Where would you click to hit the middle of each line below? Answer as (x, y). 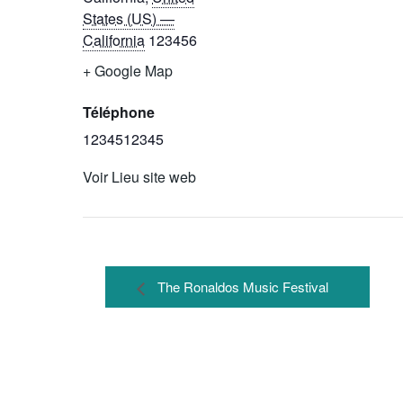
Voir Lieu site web (139, 177)
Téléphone (119, 112)
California (114, 40)
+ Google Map (128, 71)
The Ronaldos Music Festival (241, 287)
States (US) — (129, 19)
